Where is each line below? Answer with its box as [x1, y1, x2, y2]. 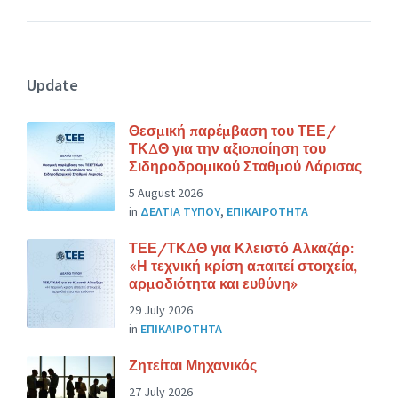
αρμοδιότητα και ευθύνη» [129, 275, 298, 293]
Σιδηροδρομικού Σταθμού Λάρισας [129, 157, 362, 176]
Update [27, 75, 78, 96]
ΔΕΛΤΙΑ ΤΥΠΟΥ [140, 203, 220, 220]
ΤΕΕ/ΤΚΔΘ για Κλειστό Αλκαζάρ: [129, 239, 354, 258]
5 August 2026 [129, 185, 203, 202]
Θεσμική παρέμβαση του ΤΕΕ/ [129, 122, 336, 140]
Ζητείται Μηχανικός [129, 356, 257, 375]
